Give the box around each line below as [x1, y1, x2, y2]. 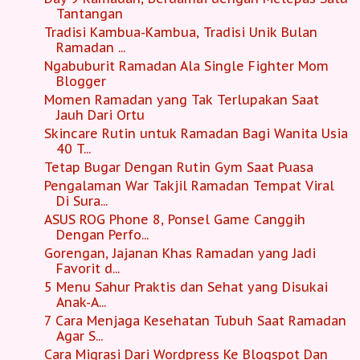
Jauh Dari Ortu [55, 107, 145, 124]
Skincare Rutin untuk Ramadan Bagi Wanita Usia [43, 125, 348, 142]
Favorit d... [55, 260, 120, 277]
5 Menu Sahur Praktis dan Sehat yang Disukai [43, 279, 328, 296]
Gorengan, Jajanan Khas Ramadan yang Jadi [43, 245, 316, 262]
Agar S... [55, 328, 103, 345]
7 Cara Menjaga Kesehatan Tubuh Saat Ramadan [43, 313, 346, 329]
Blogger [55, 73, 106, 90]
